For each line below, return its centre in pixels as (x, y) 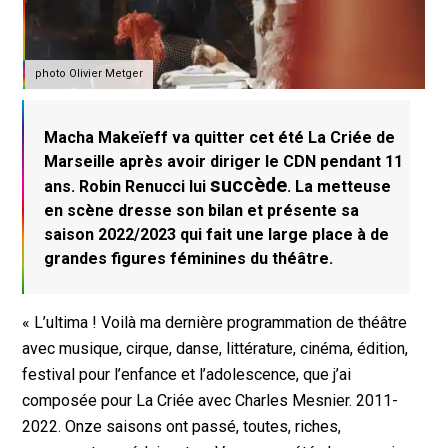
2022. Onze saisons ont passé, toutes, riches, (182, 427)
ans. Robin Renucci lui (127, 186)
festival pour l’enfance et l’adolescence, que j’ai (187, 375)
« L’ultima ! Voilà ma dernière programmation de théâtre (215, 323)
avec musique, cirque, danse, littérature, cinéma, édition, (215, 349)
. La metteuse (339, 186)
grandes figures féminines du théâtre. (189, 258)
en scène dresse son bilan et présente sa (202, 210)
